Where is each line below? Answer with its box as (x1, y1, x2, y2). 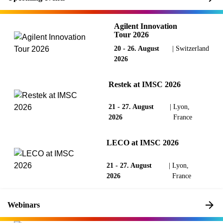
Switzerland (176, 45, 209, 53)
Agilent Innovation (114, 22, 178, 30)
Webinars (7, 200, 40, 209)
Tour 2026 (114, 30, 149, 39)
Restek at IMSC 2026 (108, 80, 181, 89)
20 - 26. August (114, 45, 160, 53)
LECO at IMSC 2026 (107, 138, 179, 147)
